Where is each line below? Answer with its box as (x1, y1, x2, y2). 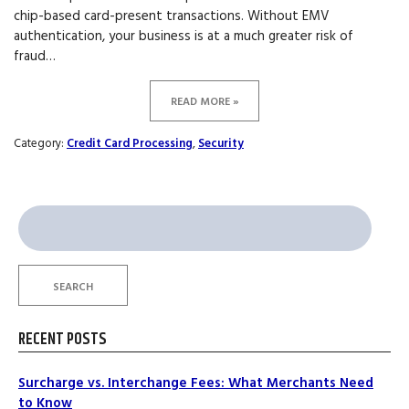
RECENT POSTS (18, 327, 107, 351)
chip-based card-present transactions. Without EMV (14, 6, 330, 26)
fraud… (14, 47, 56, 67)
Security (198, 135, 244, 152)
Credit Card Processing (67, 135, 193, 152)
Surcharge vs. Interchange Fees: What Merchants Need (18, 373, 373, 393)
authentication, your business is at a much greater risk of (14, 26, 353, 47)
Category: (14, 135, 67, 152)
